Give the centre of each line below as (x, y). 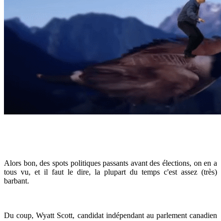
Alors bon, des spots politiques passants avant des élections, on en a (110, 163)
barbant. (17, 181)
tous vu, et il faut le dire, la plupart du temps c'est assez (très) (110, 172)
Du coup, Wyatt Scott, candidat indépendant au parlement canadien (110, 215)
